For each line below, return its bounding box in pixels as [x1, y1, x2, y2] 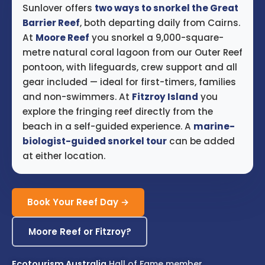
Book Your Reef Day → [27, 196, 129, 209]
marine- [193, 120, 235, 133]
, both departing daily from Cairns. [80, 17, 240, 30]
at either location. [22, 150, 105, 163]
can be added [167, 135, 235, 148]
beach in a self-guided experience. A [22, 120, 193, 133]
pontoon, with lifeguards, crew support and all [22, 61, 237, 74]
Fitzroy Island [132, 91, 198, 104]
